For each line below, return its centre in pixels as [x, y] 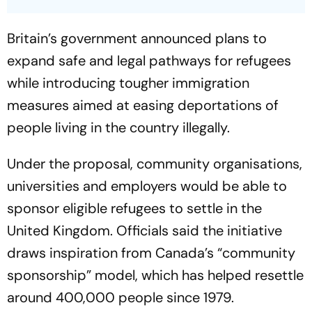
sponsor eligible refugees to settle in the [134, 208]
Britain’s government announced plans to [137, 38]
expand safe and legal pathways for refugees [149, 60]
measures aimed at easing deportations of [143, 105]
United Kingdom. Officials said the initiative [145, 230]
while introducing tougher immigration [128, 83]
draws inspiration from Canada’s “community [151, 252]
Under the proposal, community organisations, [155, 163]
